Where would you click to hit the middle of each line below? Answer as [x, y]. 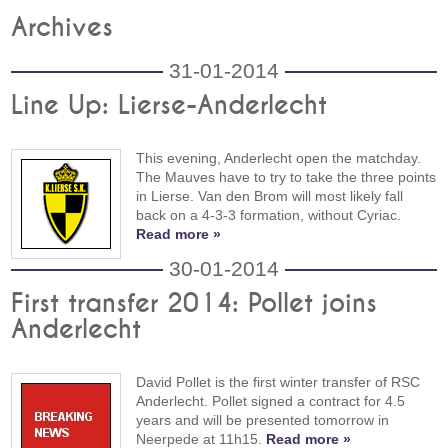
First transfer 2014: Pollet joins [194, 304]
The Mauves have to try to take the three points [286, 177]
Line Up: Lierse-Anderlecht [169, 106]
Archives [62, 28]
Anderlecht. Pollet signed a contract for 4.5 [271, 401]
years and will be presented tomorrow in [263, 420]
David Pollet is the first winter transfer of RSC [278, 382]
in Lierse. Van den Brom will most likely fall [270, 196]
